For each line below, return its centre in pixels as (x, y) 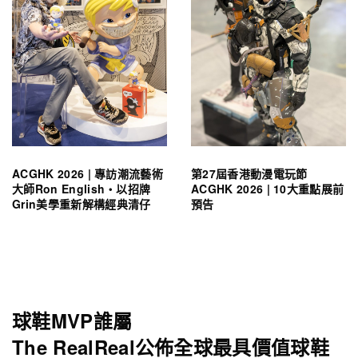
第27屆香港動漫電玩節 (249, 173)
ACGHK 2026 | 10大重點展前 (268, 188)
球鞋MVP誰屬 (72, 320)
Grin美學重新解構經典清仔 (82, 203)
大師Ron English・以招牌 (82, 188)
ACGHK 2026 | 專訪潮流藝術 (88, 173)
